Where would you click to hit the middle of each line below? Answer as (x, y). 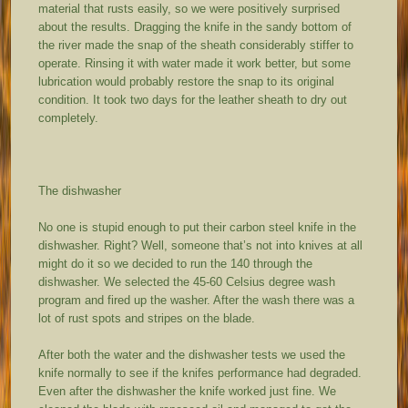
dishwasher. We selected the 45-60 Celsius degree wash (187, 282)
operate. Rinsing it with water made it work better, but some (195, 64)
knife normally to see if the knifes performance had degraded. (200, 373)
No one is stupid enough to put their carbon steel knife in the (198, 228)
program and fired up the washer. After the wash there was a (197, 301)
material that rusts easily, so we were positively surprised (189, 9)
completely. (69, 118)
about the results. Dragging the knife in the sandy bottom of (195, 27)
